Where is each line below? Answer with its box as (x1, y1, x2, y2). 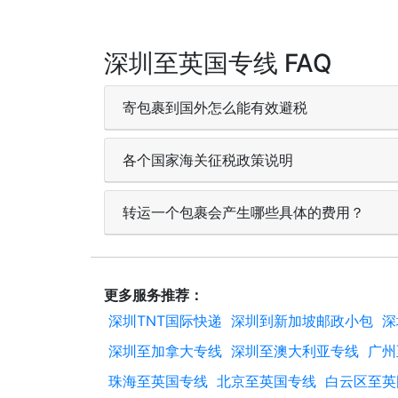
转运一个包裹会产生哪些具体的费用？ (123, 203, 364, 221)
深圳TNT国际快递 (108, 311, 222, 330)
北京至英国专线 (217, 371, 316, 390)
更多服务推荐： (104, 285, 203, 304)
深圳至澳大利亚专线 (231, 341, 359, 360)
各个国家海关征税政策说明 (123, 150, 293, 169)
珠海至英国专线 (108, 371, 208, 390)
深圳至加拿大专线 (108, 341, 222, 360)
